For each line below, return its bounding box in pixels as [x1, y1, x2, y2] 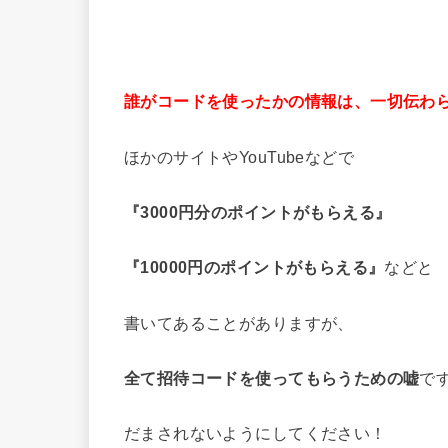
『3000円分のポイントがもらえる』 [124, 203, 392, 222]
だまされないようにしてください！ [124, 424, 387, 443]
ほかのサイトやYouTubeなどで [124, 147, 355, 166]
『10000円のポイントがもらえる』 [124, 258, 385, 277]
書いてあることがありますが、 [124, 313, 354, 332]
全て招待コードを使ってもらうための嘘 [124, 369, 420, 388]
